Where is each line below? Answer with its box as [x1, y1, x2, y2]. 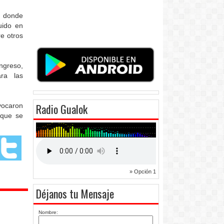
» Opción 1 [129, 168, 156, 175]
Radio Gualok [36, 101, 87, 117]
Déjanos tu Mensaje [36, 185, 114, 202]
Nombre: [38, 209, 58, 215]
